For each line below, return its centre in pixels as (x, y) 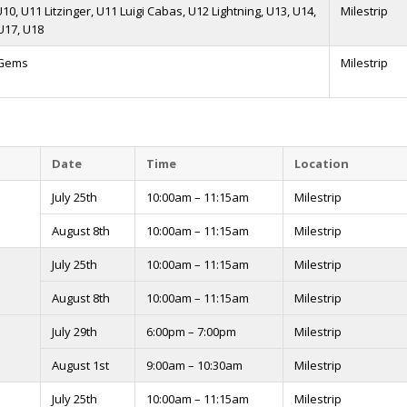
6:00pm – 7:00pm (191, 332)
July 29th (74, 332)
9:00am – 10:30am (194, 365)
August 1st (80, 365)
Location (322, 164)
